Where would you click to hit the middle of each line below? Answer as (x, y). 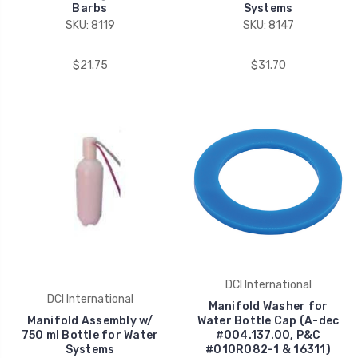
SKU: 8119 (90, 25)
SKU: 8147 (268, 25)
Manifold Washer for (268, 306)
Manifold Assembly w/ (90, 320)
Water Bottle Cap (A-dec (268, 320)
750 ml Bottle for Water (90, 335)
